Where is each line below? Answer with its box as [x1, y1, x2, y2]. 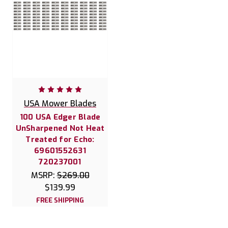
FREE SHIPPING [36, 196, 84, 205]
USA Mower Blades [24, 98, 96, 109]
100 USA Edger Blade [19, 112, 101, 123]
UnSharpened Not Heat [15, 123, 105, 134]
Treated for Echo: [25, 134, 95, 145]
